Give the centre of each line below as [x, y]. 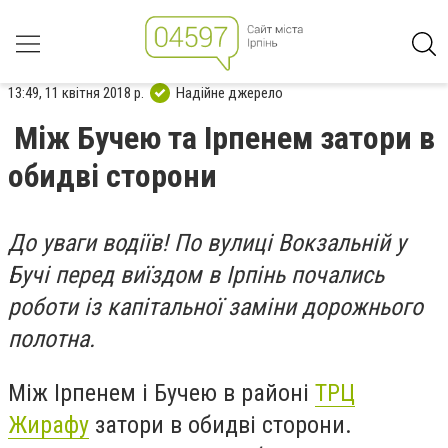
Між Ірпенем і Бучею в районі [161, 392]
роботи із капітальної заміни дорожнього [215, 307]
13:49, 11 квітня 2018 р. [76, 92]
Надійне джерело [229, 92]
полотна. [51, 339]
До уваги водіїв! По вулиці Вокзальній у [207, 243]
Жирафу [48, 424]
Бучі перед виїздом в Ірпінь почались [196, 275]
